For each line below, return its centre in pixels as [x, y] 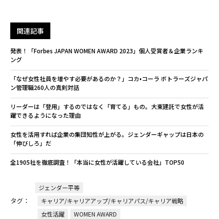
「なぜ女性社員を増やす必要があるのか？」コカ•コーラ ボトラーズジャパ [109, 78]
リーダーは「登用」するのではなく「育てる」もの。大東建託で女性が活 [107, 106]
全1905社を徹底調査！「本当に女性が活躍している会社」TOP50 [97, 162]
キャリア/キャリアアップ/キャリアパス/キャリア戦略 [112, 200]
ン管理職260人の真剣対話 [44, 87]
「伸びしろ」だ [31, 143]
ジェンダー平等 [59, 187]
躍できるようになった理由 [45, 115]
